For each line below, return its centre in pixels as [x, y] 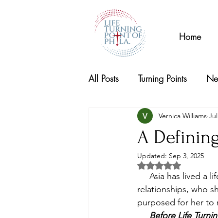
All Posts [104, 78]
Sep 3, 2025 [186, 156]
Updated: [153, 156]
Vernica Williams [183, 116]
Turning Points [163, 78]
